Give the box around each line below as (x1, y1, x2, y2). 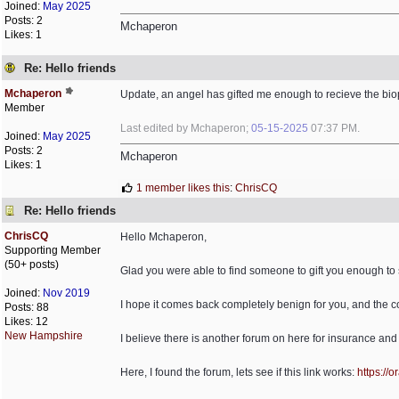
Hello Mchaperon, (120, 231, 207, 243)
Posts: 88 (4, 301, 49, 313)
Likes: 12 (4, 315, 48, 328)
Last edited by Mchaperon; (120, 122, 251, 134)
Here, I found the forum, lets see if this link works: (120, 366, 357, 379)
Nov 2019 (43, 287, 90, 299)
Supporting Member (4, 244, 101, 256)
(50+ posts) (4, 258, 59, 271)
